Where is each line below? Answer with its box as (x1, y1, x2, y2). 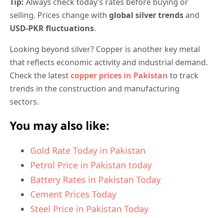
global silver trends (109, 9, 183, 20)
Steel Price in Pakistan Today (30, 202, 148, 215)
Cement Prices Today (30, 188, 116, 200)
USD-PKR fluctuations (10, 22, 94, 34)
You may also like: (10, 117, 109, 133)
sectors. (10, 96, 39, 107)
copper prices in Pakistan (71, 70, 168, 81)
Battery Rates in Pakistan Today (30, 173, 161, 185)
